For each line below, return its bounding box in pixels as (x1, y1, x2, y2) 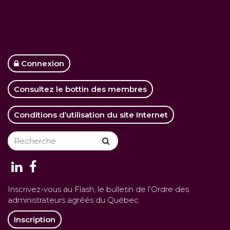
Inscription (14, 215, 55, 225)
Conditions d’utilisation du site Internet (14, 110, 168, 120)
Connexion (19, 59, 64, 69)
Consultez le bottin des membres (14, 84, 147, 94)
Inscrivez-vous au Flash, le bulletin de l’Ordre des (8, 184, 189, 195)
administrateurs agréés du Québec (8, 195, 139, 205)
